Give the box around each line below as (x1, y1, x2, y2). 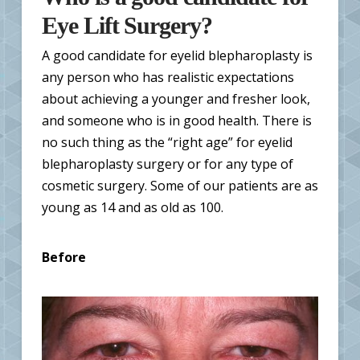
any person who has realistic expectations (41, 67, 294, 86)
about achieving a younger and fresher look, (41, 89, 310, 108)
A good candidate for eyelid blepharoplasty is (41, 46, 313, 64)
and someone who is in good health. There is (41, 111, 312, 129)
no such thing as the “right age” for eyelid (41, 133, 292, 151)
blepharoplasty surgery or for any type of (41, 154, 293, 173)
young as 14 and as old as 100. (41, 198, 223, 216)
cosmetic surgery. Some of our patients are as (41, 176, 318, 194)
